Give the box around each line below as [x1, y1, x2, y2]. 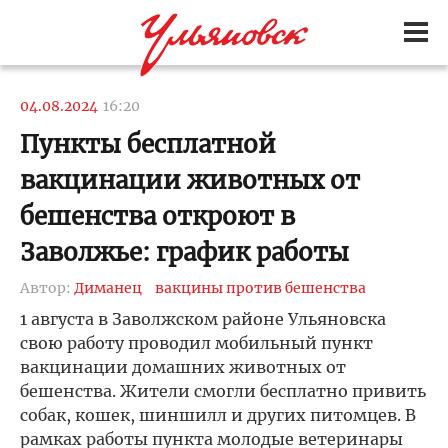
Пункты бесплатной [20, 129, 276, 160]
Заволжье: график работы [20, 237, 349, 268]
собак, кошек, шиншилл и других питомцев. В [20, 405, 416, 425]
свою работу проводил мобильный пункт [20, 333, 373, 353]
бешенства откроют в [20, 201, 295, 232]
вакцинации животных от [20, 165, 360, 196]
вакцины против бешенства [155, 279, 366, 297]
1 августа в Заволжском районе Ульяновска [20, 309, 386, 329]
